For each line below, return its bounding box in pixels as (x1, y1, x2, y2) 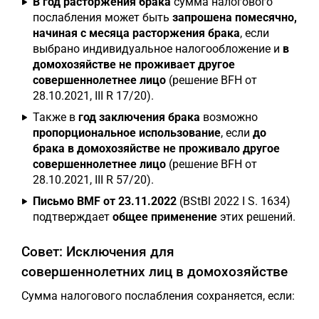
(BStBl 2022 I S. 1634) (177, 194, 291, 208)
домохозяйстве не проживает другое (33, 57, 235, 71)
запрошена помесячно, (172, 10, 297, 24)
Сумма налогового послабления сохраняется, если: (21, 288, 295, 303)
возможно (200, 110, 258, 124)
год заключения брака (78, 110, 200, 124)
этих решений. (217, 209, 296, 224)
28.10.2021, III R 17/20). (33, 88, 154, 103)
